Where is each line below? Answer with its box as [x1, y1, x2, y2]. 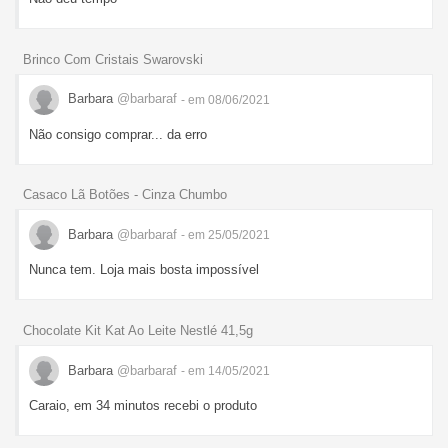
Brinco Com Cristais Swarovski [23, 51, 203, 67]
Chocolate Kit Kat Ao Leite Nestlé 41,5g [23, 323, 253, 339]
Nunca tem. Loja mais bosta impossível [29, 262, 259, 278]
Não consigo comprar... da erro [29, 126, 207, 142]
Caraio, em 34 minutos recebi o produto [29, 398, 257, 414]
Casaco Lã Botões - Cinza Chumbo [23, 187, 227, 203]
